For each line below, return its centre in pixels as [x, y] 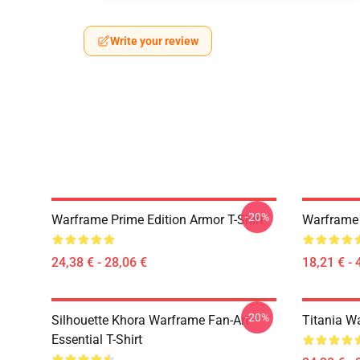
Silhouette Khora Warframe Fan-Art [150, 320]
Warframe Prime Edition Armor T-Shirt [157, 220]
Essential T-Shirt [97, 340]
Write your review [154, 41]
